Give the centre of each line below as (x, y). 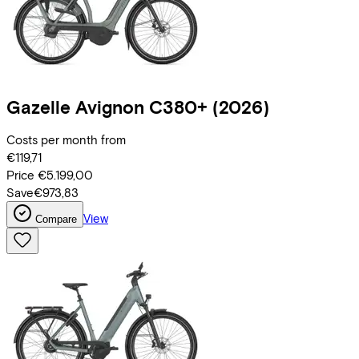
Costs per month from (66, 140)
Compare (56, 220)
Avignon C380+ (141, 107)
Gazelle (38, 107)
